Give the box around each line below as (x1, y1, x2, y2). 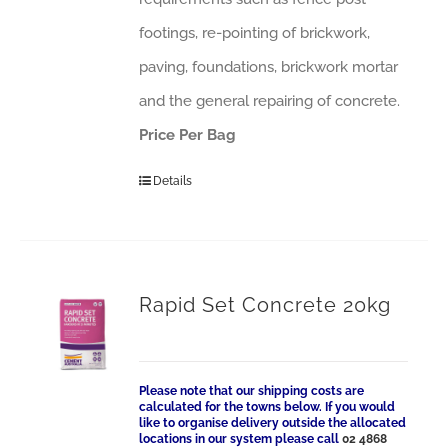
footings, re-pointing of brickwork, (139, 24, 371, 42)
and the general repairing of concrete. (139, 92, 401, 110)
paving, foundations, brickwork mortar (139, 58, 399, 76)
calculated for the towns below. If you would (139, 400, 396, 414)
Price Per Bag (139, 126, 237, 144)
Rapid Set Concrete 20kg (139, 293, 392, 317)
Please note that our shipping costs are (139, 384, 365, 398)
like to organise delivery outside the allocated (139, 416, 407, 430)
